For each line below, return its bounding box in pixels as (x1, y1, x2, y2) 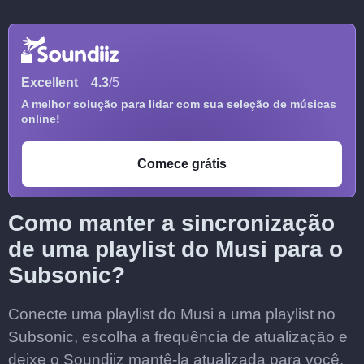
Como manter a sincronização (8, 210, 335, 236)
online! (21, 112, 60, 125)
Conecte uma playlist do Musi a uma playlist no (8, 305, 336, 323)
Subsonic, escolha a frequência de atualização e (8, 328, 348, 345)
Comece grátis (137, 157, 227, 171)
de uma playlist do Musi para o (8, 236, 343, 262)
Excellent (21, 76, 78, 89)
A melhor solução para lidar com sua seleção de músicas (21, 97, 336, 110)
